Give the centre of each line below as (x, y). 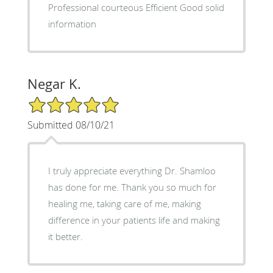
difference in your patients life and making (134, 220)
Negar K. (54, 83)
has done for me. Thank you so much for (132, 187)
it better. (65, 236)
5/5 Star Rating (57, 101)
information (72, 23)
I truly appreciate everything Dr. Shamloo (132, 170)
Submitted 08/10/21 (71, 125)
